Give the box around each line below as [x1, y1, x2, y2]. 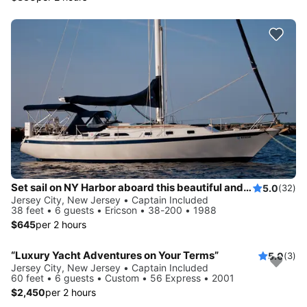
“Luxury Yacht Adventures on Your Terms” [11, 249, 219, 262]
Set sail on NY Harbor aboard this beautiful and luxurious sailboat [243, 181, 251, 195]
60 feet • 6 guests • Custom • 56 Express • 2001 [11, 272, 234, 284]
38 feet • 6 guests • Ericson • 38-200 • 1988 [11, 204, 217, 217]
